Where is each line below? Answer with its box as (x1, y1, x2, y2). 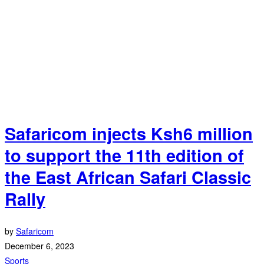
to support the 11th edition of (5, 143, 244, 168)
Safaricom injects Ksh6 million (5, 121, 253, 146)
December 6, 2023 (5, 240, 74, 252)
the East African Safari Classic (5, 165, 251, 190)
